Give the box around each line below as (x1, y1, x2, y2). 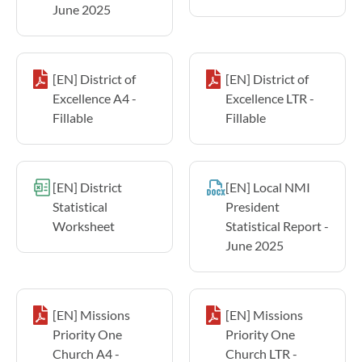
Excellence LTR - (225, 90, 314, 106)
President (225, 198, 280, 214)
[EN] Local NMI (225, 179, 310, 195)
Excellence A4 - (53, 90, 137, 106)
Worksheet (53, 217, 115, 234)
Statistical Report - (225, 217, 329, 234)
